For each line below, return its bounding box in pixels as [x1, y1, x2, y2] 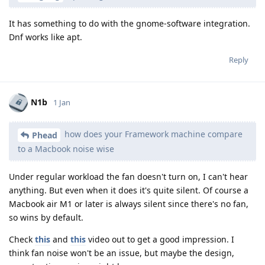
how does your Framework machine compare [62, 128, 243, 140]
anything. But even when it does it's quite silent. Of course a [9, 185, 248, 196]
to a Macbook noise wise [18, 143, 114, 155]
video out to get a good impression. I [86, 234, 234, 245]
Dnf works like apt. [9, 31, 82, 43]
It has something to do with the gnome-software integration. [9, 18, 250, 30]
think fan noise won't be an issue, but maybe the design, [9, 247, 234, 259]
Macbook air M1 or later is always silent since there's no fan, [9, 198, 248, 210]
